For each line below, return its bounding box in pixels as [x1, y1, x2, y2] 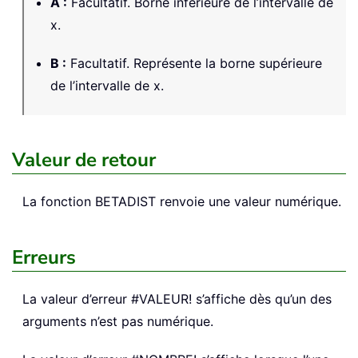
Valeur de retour [12, 146, 156, 173]
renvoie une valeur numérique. [156, 193, 341, 209]
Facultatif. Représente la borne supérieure [66, 54, 322, 71]
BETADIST [95, 193, 156, 209]
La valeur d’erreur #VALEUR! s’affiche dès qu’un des [22, 290, 332, 307]
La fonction [22, 193, 95, 209]
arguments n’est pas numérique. [22, 312, 213, 329]
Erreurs [12, 244, 76, 270]
